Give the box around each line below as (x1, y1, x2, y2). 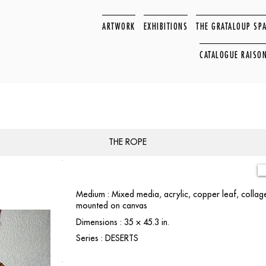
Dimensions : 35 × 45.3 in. (76, 217, 169, 227)
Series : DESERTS (76, 233, 138, 243)
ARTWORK (102, 21, 135, 31)
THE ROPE (109, 137, 147, 147)
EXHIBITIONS (143, 21, 188, 31)
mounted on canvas (76, 200, 147, 211)
